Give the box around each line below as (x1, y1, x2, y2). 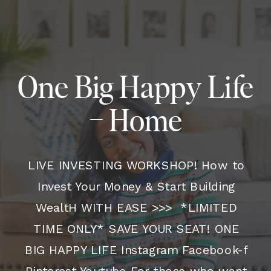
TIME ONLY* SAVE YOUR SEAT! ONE (33, 221, 240, 236)
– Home (89, 106, 183, 137)
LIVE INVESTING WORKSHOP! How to (28, 158, 245, 172)
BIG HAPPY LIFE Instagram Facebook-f (24, 243, 249, 257)
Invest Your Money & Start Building (38, 179, 235, 194)
